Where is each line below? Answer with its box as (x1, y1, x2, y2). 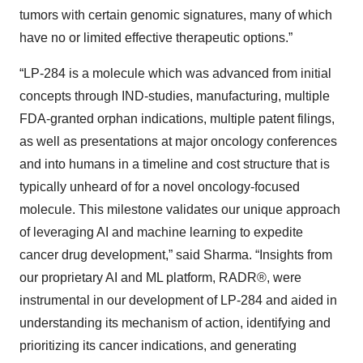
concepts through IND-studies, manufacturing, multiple (19, 88, 330, 103)
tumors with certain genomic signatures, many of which (19, 7, 332, 22)
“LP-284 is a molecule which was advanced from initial (19, 66, 331, 80)
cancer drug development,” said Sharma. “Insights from (19, 247, 332, 262)
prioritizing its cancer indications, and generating (19, 338, 297, 352)
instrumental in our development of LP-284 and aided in (19, 293, 337, 307)
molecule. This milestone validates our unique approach (19, 202, 340, 216)
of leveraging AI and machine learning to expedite (19, 224, 303, 239)
